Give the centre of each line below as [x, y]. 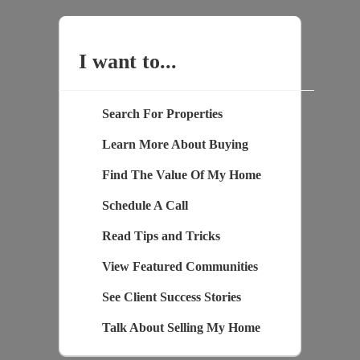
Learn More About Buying [175, 144]
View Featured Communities [180, 266]
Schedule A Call [145, 205]
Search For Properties [162, 113]
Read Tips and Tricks [161, 235]
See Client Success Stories [171, 297]
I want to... [127, 61]
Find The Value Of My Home [181, 174]
